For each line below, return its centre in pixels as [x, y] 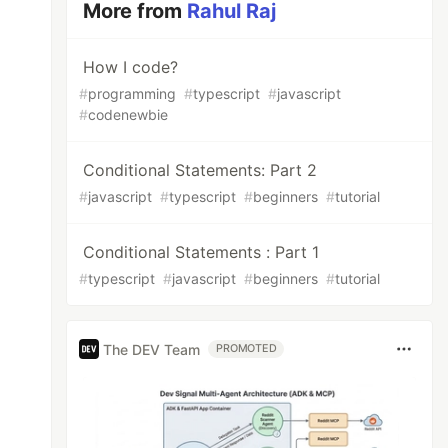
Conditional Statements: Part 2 [200, 170]
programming [132, 93]
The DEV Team [152, 349]
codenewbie [128, 114]
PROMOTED [246, 348]
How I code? [131, 67]
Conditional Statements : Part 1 [201, 252]
